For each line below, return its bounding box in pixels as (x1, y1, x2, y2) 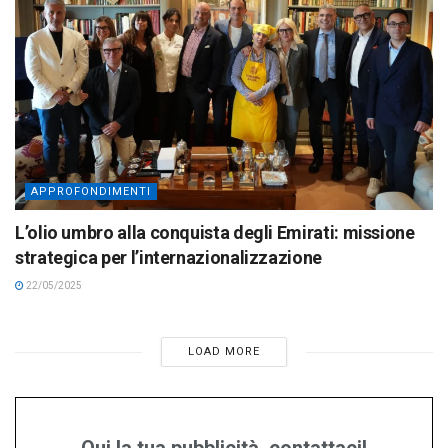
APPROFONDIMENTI (31, 185, 151, 199)
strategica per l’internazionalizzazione (15, 247, 322, 269)
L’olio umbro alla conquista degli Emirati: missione (15, 222, 415, 244)
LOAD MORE (187, 345, 260, 359)
